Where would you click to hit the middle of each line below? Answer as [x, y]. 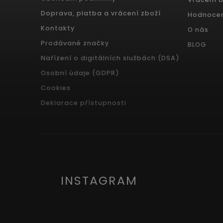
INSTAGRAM [99, 181]
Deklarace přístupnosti [84, 103]
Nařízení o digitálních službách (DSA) [110, 58]
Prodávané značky [75, 43]
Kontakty [58, 28]
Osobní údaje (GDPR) [80, 73]
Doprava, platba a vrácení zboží [101, 13]
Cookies [56, 88]
